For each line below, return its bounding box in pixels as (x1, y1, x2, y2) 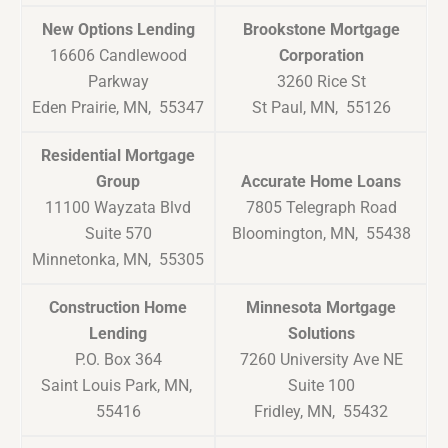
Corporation (278, 46, 364, 66)
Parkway (87, 72, 149, 92)
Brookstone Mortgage (242, 20, 400, 40)
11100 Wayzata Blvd (45, 198, 191, 218)
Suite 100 (287, 376, 355, 396)
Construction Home (49, 298, 187, 318)
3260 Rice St (276, 72, 366, 92)
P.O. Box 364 (74, 350, 162, 370)
